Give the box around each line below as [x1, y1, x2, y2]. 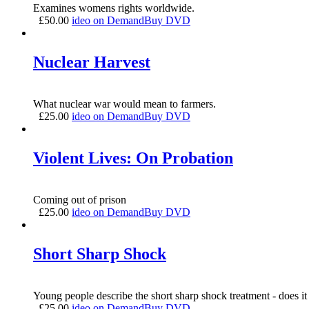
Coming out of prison [33, 193, 126, 206]
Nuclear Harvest [33, 53, 150, 72]
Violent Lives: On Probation [33, 148, 233, 167]
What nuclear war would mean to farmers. [33, 98, 216, 110]
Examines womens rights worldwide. [33, 2, 195, 14]
